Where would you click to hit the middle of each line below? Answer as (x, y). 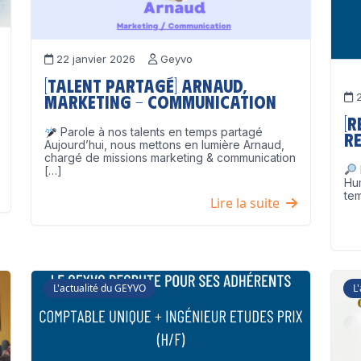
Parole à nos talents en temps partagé (160, 132)
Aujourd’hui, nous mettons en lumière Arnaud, (164, 145)
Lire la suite (248, 203)
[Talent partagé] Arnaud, (145, 85)
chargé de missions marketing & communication (170, 158)
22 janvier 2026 (101, 59)
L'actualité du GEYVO (100, 288)
